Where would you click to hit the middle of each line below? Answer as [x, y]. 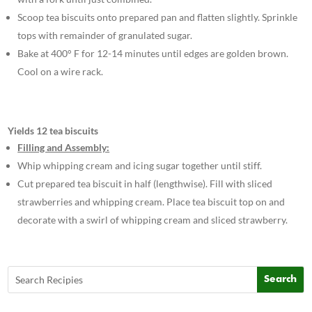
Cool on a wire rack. [61, 71]
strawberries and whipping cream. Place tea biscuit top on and [151, 201]
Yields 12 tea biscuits [53, 130]
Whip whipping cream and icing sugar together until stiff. [140, 165]
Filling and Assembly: [64, 147]
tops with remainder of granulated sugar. [105, 35]
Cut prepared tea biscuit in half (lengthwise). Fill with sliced [145, 183]
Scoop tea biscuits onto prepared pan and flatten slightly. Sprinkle [158, 17]
